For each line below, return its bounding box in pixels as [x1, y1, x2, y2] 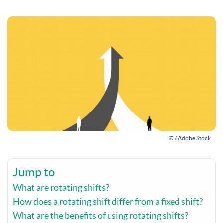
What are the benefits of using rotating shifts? [13, 210, 188, 221]
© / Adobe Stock [169, 134, 211, 141]
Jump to [13, 165, 55, 179]
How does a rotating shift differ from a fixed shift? [13, 196, 203, 207]
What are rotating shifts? [13, 182, 109, 193]
